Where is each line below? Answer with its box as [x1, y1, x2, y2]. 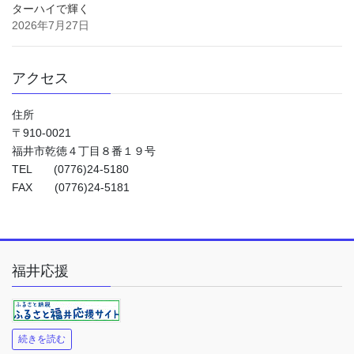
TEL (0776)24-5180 [12, 162, 129, 175]
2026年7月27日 [12, 18, 89, 32]
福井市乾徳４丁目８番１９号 [12, 144, 156, 157]
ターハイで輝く [12, 2, 89, 15]
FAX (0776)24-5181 [12, 180, 130, 194]
